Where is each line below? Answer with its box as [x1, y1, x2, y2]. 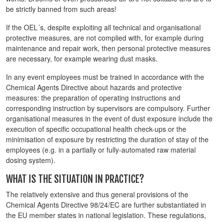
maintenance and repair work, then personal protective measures [6, 43, 211, 53]
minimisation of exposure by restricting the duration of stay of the [6, 134, 209, 144]
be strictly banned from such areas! [6, 4, 116, 14]
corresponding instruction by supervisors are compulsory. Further [6, 103, 210, 113]
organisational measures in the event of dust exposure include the [6, 113, 213, 123]
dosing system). [6, 155, 55, 165]
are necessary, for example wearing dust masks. [6, 54, 158, 63]
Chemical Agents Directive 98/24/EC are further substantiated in [6, 200, 206, 210]
